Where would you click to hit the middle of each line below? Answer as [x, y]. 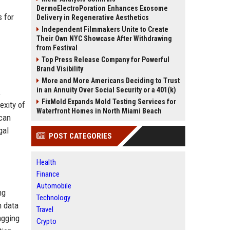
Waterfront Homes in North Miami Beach [99, 111]
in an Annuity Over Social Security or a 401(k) [106, 90]
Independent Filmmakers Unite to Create [105, 29]
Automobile [54, 186]
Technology [53, 198]
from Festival [57, 48]
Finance [48, 174]
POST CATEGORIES [80, 136]
